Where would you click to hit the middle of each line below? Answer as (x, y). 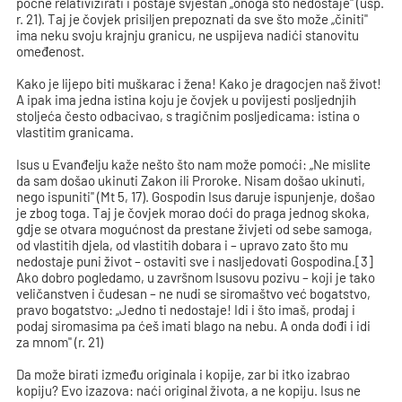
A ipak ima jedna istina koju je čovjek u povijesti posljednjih (187, 100)
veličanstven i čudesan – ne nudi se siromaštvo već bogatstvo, (194, 294)
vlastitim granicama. (75, 132)
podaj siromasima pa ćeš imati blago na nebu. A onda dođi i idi (194, 326)
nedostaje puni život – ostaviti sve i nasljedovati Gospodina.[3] (195, 262)
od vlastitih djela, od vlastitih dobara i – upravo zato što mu (183, 245)
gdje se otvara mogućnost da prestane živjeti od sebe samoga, (195, 229)
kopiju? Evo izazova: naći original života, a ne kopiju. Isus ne (189, 391)
